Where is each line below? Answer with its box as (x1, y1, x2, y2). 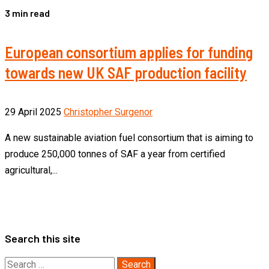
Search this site (5, 232, 80, 245)
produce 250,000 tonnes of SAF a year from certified (5, 148, 225, 160)
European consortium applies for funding (5, 43, 253, 62)
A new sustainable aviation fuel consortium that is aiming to (5, 132, 253, 144)
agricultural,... (5, 165, 58, 177)
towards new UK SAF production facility (5, 63, 247, 82)
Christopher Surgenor (64, 106, 153, 118)
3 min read (5, 7, 50, 19)
